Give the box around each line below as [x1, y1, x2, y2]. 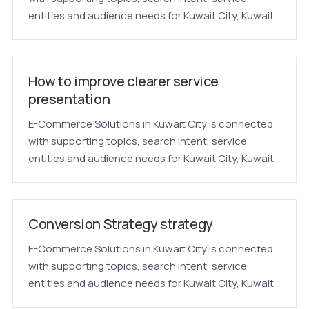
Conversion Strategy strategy [28, 215, 213, 233]
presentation [28, 90, 110, 108]
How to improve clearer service [28, 72, 219, 90]
